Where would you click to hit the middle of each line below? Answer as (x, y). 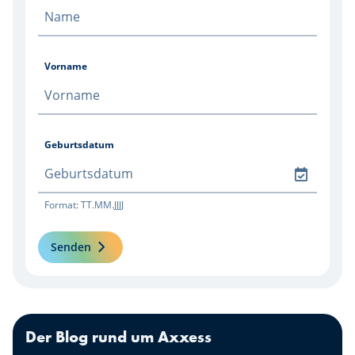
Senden (71, 247)
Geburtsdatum (79, 145)
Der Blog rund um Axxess (118, 337)
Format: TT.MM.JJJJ (84, 205)
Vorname (66, 67)
